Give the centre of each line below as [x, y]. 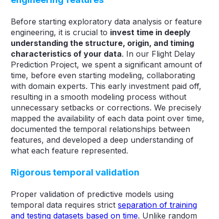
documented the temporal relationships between [101, 129]
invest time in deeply [151, 32]
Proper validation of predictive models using [92, 194]
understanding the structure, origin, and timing [103, 43]
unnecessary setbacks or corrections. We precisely [106, 107]
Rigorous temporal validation [75, 172]
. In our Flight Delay [159, 54]
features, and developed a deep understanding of [102, 140]
